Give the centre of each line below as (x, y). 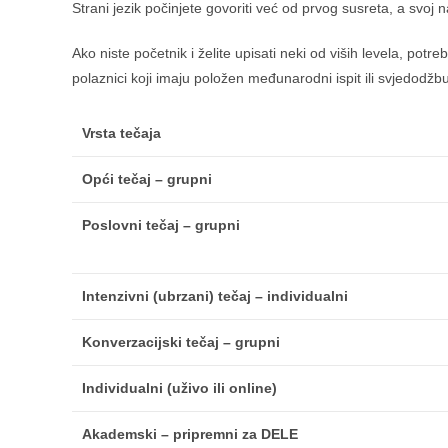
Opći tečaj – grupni (147, 179)
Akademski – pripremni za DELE (190, 434)
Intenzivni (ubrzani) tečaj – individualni (215, 296)
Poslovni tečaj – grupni (161, 225)
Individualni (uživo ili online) (179, 388)
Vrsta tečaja (121, 133)
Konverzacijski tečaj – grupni (181, 342)
